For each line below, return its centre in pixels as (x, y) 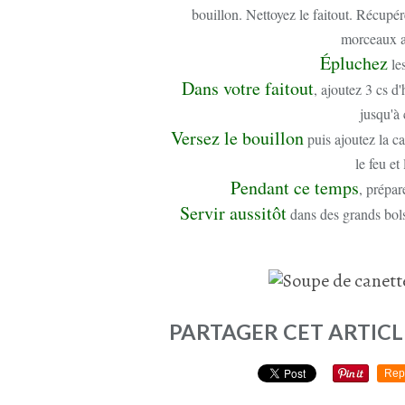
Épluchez (354, 63)
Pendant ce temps (295, 188)
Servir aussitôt (233, 213)
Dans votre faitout (247, 88)
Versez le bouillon (237, 138)
